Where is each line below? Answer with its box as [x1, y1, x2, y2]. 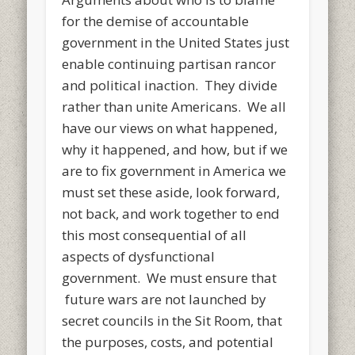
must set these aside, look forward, [62, 182, 281, 201]
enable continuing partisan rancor [62, 54, 277, 73]
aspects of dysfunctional [62, 246, 216, 265]
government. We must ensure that [62, 268, 277, 287]
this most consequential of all [62, 225, 247, 244]
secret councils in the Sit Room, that [62, 311, 283, 330]
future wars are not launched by [62, 289, 267, 308]
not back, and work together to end [62, 204, 281, 223]
